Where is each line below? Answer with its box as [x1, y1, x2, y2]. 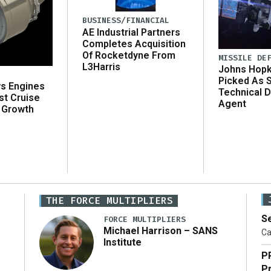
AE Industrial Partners [82, 26, 180, 38]
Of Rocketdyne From [82, 49, 175, 61]
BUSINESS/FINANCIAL [82, 15, 169, 26]
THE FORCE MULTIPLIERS [46, 194, 173, 207]
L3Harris [82, 60, 120, 73]
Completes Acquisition [82, 38, 186, 50]
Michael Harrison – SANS [103, 224, 218, 237]
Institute [103, 236, 142, 248]
